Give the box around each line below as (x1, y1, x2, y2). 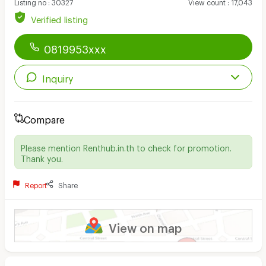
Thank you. (20, 153, 63, 160)
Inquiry (42, 72, 74, 81)
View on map (108, 220, 182, 230)
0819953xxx (43, 42, 106, 51)
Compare (23, 113, 65, 122)
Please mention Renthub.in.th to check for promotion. (20, 142, 232, 150)
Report (25, 180, 47, 187)
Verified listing (30, 14, 88, 21)
